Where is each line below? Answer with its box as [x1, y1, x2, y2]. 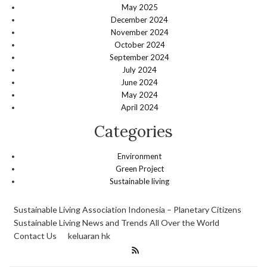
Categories [94, 122, 173, 142]
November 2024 [110, 27, 169, 38]
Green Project [115, 164, 164, 174]
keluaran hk [68, 231, 110, 241]
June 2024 [121, 77, 158, 88]
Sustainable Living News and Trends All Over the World [14, 218, 219, 228]
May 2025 [121, 2, 158, 13]
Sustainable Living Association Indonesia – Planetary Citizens [14, 204, 241, 215]
